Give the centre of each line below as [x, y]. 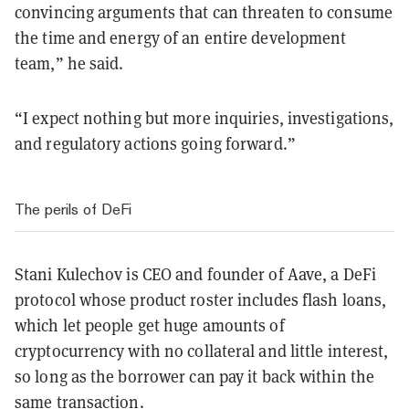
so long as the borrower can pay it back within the [195, 376]
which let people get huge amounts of [150, 325]
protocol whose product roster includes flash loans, [201, 299]
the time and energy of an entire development [181, 37]
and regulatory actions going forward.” [155, 143]
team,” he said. [69, 63]
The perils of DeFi [75, 209]
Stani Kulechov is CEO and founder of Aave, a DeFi [195, 273]
